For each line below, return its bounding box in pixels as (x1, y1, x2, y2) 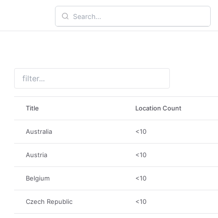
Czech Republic (26, 198, 73, 205)
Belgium (26, 174, 50, 182)
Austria (26, 151, 48, 159)
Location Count (135, 104, 182, 112)
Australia (26, 127, 53, 135)
